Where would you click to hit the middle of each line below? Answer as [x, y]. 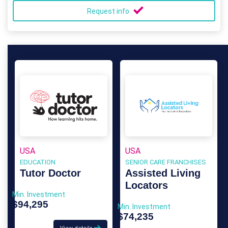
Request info [109, 11]
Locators [146, 185]
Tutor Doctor [50, 173]
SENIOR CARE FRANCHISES [165, 162]
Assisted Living [163, 173]
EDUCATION [38, 162]
